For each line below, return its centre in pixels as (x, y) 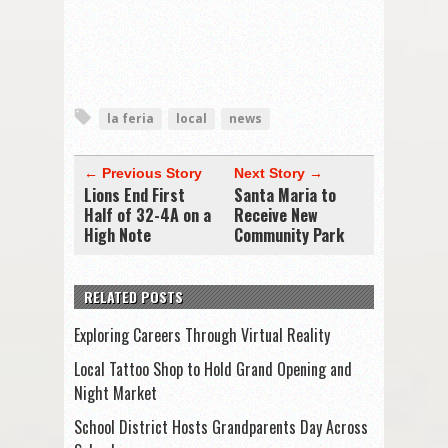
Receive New (276, 214)
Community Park (289, 234)
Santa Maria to (285, 194)
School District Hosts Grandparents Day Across (221, 426)
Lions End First (134, 194)
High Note (117, 234)
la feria (130, 118)
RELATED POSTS (133, 296)
